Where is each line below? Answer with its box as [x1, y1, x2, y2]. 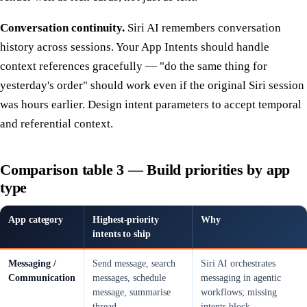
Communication [8, 273, 75, 284]
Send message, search [93, 258, 175, 269]
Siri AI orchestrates [201, 258, 275, 269]
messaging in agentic [201, 273, 281, 284]
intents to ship [93, 229, 151, 240]
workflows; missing [201, 287, 277, 298]
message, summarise [93, 287, 171, 298]
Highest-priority [93, 214, 159, 225]
